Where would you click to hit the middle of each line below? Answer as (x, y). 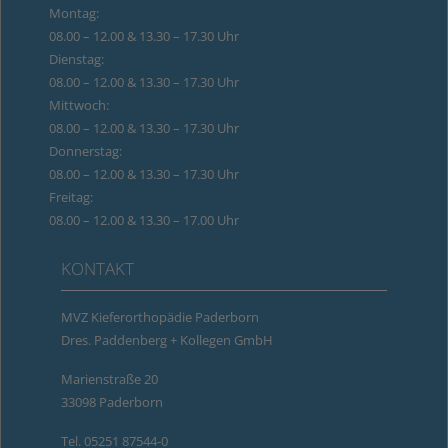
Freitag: (70, 196)
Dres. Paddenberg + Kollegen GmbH (166, 339)
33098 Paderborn (111, 401)
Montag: (73, 12)
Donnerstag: (85, 150)
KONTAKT (97, 268)
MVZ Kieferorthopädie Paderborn (159, 316)
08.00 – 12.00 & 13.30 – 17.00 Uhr (143, 219)
